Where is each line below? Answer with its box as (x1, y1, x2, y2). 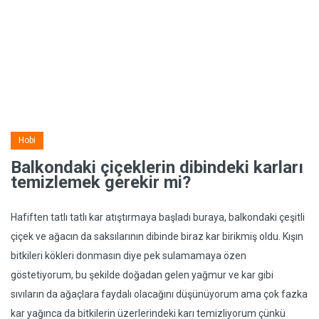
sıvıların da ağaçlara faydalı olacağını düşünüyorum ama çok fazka (11, 288, 308, 300)
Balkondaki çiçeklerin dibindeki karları (11, 157, 303, 177)
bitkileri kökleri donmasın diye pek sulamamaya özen (11, 250, 246, 261)
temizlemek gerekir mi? (11, 172, 191, 192)
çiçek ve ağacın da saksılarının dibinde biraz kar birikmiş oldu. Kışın (11, 231, 303, 242)
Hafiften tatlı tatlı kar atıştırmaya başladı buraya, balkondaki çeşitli (11, 211, 305, 223)
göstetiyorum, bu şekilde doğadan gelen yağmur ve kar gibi (11, 269, 273, 281)
